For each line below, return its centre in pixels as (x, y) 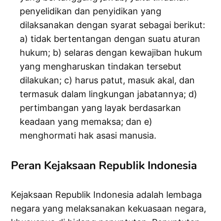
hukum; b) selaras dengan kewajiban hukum (111, 53)
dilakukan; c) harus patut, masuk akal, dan (108, 80)
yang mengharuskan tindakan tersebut (101, 67)
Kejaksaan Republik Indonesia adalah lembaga (107, 195)
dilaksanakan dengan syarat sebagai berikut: (113, 25)
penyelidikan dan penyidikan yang (91, 11)
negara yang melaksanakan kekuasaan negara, (109, 209)
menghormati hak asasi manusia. (88, 136)
